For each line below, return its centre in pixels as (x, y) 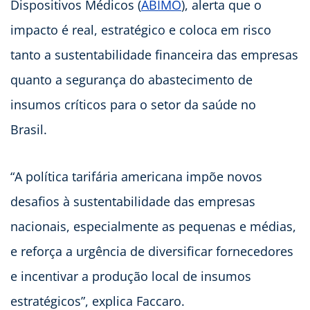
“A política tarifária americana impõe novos (136, 177)
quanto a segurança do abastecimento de (131, 80)
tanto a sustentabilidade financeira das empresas (154, 55)
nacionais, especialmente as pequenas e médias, (153, 227)
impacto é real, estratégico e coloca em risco (141, 30)
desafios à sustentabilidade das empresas (133, 202)
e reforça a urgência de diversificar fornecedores (152, 252)
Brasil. (30, 130)
